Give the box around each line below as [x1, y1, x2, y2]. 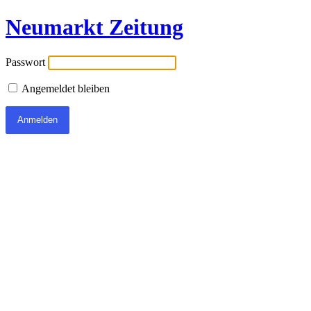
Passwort [6, 56, 45, 68]
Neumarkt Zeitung [6, 15, 183, 40]
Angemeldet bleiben [19, 82, 110, 94]
